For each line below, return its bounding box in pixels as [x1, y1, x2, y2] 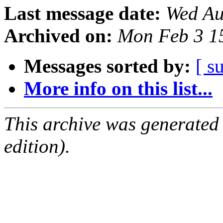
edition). [4, 135, 70, 157]
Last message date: [4, 2, 161, 24]
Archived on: [4, 25, 112, 47]
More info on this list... [24, 78, 213, 100]
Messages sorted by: [24, 55, 191, 77]
